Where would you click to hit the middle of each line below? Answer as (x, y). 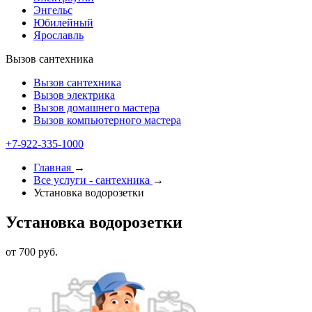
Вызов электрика (74, 95)
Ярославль (58, 35)
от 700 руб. (32, 251)
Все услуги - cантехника (92, 180)
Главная (52, 167)
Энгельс (53, 10)
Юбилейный (63, 23)
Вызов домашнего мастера (96, 108)
